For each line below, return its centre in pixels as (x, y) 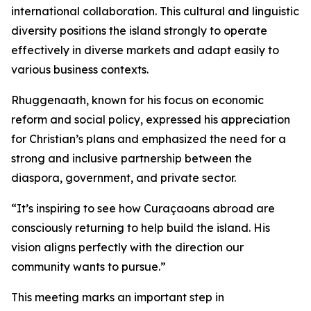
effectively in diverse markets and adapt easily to (145, 50)
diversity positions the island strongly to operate (139, 31)
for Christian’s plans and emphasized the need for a (149, 139)
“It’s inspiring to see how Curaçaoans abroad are (143, 209)
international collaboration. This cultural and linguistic (155, 11)
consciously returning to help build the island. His (141, 228)
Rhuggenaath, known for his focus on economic (137, 100)
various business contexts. (80, 70)
